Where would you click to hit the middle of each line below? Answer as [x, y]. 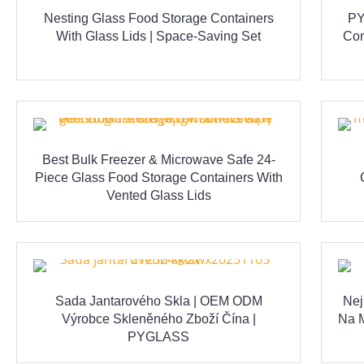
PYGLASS [158, 337]
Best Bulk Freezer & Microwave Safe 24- [158, 160]
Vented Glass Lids [158, 196]
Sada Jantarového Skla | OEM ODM [158, 301]
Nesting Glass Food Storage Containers [158, 19]
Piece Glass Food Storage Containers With [158, 178]
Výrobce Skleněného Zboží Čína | [158, 319]
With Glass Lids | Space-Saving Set [158, 37]
